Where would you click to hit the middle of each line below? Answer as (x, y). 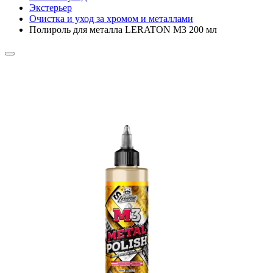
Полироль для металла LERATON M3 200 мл (123, 29)
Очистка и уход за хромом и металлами (111, 18)
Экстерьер (51, 7)
